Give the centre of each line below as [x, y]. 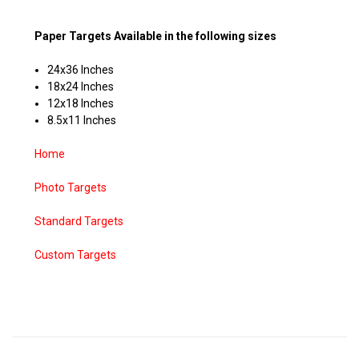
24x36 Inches [81, 70]
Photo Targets [71, 188]
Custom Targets [75, 255]
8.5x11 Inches [82, 121]
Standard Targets [79, 222]
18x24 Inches [81, 87]
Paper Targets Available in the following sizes [155, 36]
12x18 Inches [81, 104]
